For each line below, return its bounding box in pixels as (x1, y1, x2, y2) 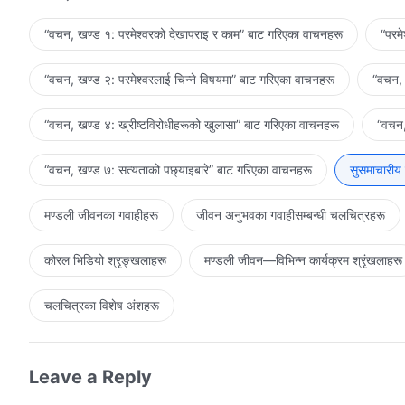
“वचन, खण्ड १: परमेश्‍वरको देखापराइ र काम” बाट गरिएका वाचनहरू (44, 25, 343, 42)
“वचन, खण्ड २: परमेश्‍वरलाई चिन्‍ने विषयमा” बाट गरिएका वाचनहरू (44, 71, 334, 87)
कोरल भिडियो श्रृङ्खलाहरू (44, 251, 166, 268)
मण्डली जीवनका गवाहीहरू (44, 206, 158, 222)
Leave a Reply (29, 365, 152, 388)
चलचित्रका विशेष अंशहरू (44, 297, 159, 313)
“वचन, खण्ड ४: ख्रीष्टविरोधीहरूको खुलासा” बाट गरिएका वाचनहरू (44, 116, 339, 132)
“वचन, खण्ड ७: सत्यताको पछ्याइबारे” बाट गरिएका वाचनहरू (44, 161, 312, 177)
